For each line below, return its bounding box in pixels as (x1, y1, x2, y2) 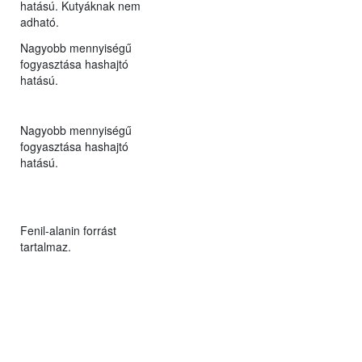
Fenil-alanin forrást (19, 221, 116, 238)
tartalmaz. (19, 238, 71, 255)
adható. (19, 13, 59, 30)
